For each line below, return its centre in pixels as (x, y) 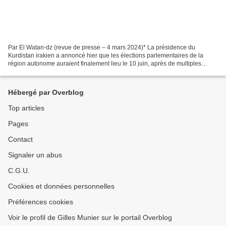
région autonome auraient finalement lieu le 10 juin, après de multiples (105, 63)
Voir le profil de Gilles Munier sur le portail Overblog (90, 217)
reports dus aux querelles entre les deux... (65, 71)
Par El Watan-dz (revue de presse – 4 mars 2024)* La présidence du (102, 47)
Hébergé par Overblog (46, 92)
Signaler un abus (35, 155)
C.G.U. (19, 171)
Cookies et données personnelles (61, 186)
